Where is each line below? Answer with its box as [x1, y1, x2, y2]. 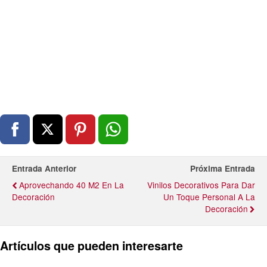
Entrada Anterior [12, 163, 76, 175]
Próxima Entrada [190, 163, 255, 175]
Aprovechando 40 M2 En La [19, 179, 124, 191]
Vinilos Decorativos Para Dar [147, 179, 255, 191]
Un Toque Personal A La [163, 191, 255, 203]
